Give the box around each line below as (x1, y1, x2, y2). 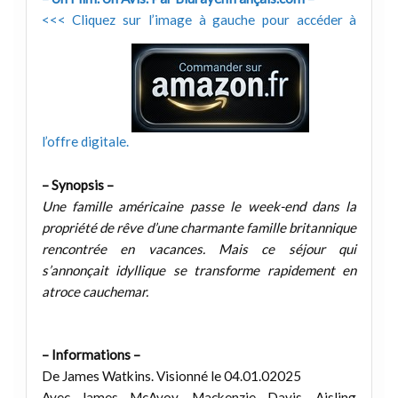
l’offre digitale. (41, 132, 131, 149)
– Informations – (41, 346, 140, 362)
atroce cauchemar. (41, 283, 148, 300)
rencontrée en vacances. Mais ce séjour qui (41, 241, 357, 258)
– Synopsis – (41, 177, 114, 194)
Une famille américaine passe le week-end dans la (41, 198, 357, 215)
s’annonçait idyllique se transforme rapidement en (41, 262, 357, 279)
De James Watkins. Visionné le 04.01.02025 (41, 367, 301, 384)
